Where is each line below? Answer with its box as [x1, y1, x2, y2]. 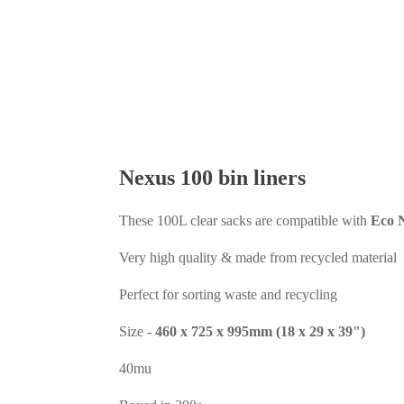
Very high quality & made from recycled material [119, 250, 397, 265]
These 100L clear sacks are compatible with [119, 213, 371, 228]
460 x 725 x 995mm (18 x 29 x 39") [155, 324, 365, 339]
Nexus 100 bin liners [119, 166, 306, 189]
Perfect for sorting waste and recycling [119, 287, 337, 302]
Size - [119, 324, 155, 339]
